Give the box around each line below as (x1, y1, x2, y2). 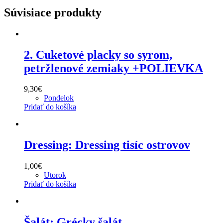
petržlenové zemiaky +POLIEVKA (24, 61, 203, 75)
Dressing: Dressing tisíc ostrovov (24, 138, 190, 152)
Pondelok (44, 94, 74, 103)
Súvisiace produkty (4, 5, 102, 19)
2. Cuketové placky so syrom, (24, 48, 172, 61)
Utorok (44, 171, 66, 180)
